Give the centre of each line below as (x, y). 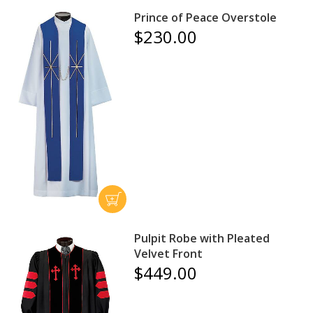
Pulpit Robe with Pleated (202, 239)
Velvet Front (169, 254)
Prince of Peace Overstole (206, 18)
